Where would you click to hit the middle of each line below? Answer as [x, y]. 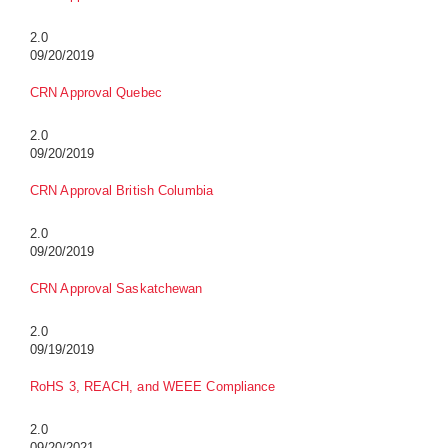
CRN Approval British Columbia [121, 191]
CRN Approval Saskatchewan [116, 289]
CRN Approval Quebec [96, 93]
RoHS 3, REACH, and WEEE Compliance [153, 387]
